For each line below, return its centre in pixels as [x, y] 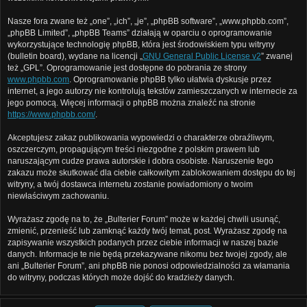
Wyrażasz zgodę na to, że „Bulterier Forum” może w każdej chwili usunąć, [144, 220]
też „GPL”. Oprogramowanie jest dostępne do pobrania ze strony [127, 68]
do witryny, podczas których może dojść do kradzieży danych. [121, 278]
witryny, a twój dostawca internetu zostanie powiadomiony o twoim [130, 185]
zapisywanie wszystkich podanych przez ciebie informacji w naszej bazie [143, 243]
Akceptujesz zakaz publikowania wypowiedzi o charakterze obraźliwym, [141, 138]
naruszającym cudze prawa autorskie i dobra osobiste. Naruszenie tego [140, 161]
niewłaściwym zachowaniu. [58, 196]
